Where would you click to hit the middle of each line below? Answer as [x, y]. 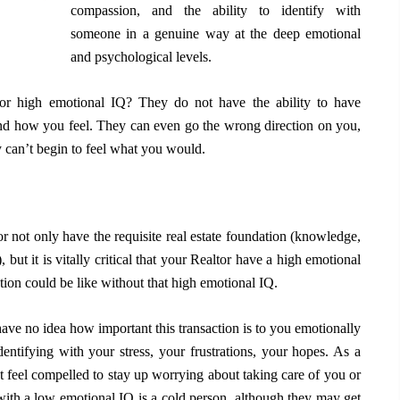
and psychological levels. [143, 57]
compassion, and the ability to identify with [216, 11]
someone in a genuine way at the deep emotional [216, 34]
